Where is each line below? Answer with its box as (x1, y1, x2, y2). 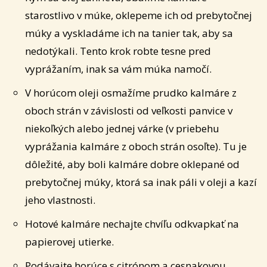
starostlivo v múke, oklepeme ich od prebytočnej (25, 8, 252, 23)
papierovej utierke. (25, 235, 114, 249)
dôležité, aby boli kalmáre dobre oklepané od (25, 157, 240, 172)
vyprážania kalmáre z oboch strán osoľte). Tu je (25, 139, 247, 154)
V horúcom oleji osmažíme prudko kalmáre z (25, 86, 237, 100)
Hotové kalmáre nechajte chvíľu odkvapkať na (25, 217, 239, 231)
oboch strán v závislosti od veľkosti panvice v (25, 104, 232, 118)
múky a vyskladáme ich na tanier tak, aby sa (25, 26, 233, 41)
